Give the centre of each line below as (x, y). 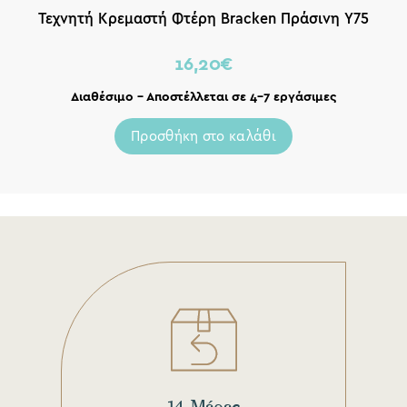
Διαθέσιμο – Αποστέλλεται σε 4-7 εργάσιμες (203, 97)
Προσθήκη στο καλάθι (203, 136)
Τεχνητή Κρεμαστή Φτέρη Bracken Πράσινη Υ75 (203, 18)
